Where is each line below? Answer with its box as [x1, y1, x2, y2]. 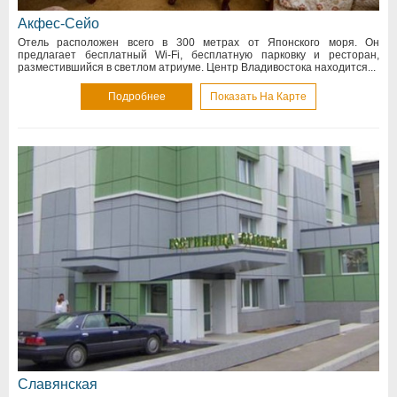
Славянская [18, 376, 97, 392]
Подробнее [107, 90, 166, 103]
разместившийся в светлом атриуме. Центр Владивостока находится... [18, 60, 376, 74]
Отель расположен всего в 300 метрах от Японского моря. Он [18, 35, 379, 49]
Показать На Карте [210, 90, 307, 103]
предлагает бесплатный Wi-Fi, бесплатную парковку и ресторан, [18, 48, 379, 61]
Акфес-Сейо [18, 15, 99, 31]
